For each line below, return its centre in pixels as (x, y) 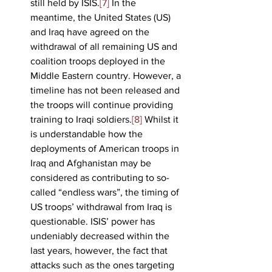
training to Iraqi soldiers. (81, 119)
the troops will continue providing (103, 104)
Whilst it (161, 119)
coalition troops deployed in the (99, 61)
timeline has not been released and (106, 90)
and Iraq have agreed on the (91, 32)
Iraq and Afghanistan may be (92, 163)
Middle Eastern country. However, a (107, 75)
